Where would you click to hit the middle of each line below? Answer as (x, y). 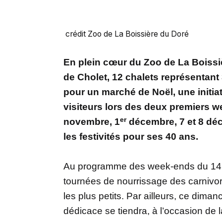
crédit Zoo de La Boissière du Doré (126, 34)
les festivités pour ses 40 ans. (131, 136)
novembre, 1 (92, 121)
